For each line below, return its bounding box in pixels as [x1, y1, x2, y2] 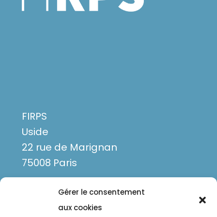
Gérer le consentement [58, 187, 145, 197]
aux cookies [58, 202, 102, 213]
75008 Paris [21, 155, 77, 170]
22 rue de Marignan [21, 140, 117, 154]
